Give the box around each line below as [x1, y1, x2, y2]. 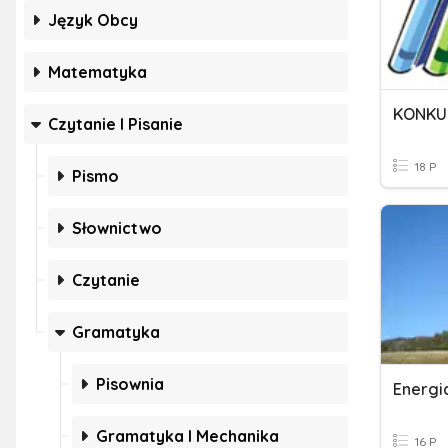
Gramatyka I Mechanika [96, 426, 279, 446]
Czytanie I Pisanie [48, 114, 183, 134]
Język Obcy [48, 10, 138, 30]
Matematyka [48, 62, 147, 82]
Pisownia [96, 374, 164, 394]
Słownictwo [72, 218, 162, 238]
